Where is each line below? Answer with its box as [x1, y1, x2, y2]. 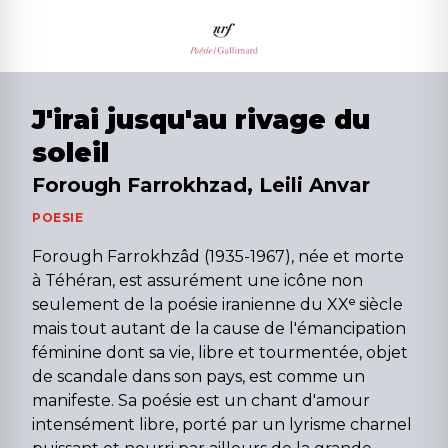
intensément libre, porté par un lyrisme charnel [32, 415, 412, 435]
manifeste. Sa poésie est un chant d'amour [32, 391, 370, 411]
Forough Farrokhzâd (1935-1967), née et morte [32, 247, 404, 267]
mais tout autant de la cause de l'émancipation [32, 319, 406, 339]
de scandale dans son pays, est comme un [32, 367, 365, 387]
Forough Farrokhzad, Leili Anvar [32, 173, 370, 198]
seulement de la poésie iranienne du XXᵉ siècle [32, 295, 403, 315]
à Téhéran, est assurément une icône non [32, 271, 363, 291]
